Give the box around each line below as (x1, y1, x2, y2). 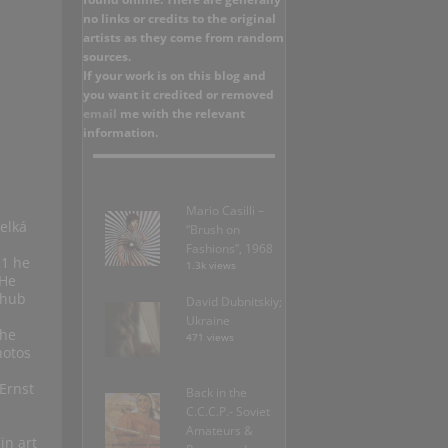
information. (83, 124, 158, 142)
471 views (186, 331, 234, 345)
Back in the (186, 384, 247, 402)
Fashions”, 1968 (186, 240, 273, 258)
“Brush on (186, 221, 240, 239)
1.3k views (186, 259, 236, 273)
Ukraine (186, 312, 230, 330)
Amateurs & (186, 422, 253, 440)
